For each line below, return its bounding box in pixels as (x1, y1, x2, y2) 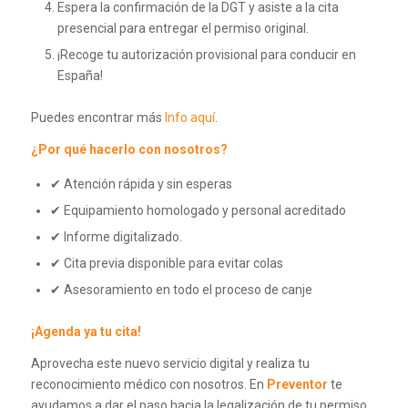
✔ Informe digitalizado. (49, 229, 182, 245)
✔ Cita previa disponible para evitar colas (49, 256, 283, 271)
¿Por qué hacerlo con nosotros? (30, 142, 228, 158)
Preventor (266, 377, 328, 393)
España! (56, 68, 103, 84)
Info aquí (164, 110, 215, 126)
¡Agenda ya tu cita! (30, 324, 141, 340)
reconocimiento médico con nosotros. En (30, 377, 267, 393)
